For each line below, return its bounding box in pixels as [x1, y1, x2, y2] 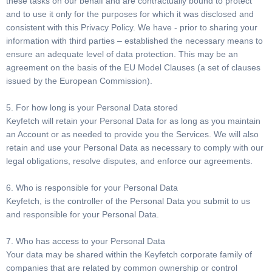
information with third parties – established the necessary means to [6, 36, 263, 46]
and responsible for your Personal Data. [6, 209, 159, 219]
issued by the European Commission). [6, 76, 152, 86]
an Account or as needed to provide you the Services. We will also [6, 129, 259, 139]
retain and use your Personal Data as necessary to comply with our [6, 143, 263, 152]
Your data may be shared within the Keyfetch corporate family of [6, 250, 252, 259]
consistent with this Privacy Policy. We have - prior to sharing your [6, 22, 257, 32]
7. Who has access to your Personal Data [6, 236, 165, 246]
